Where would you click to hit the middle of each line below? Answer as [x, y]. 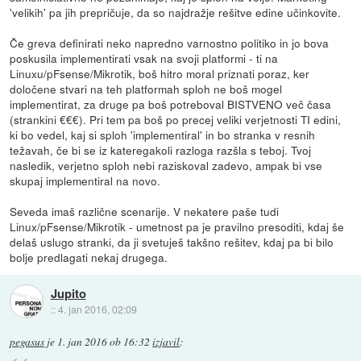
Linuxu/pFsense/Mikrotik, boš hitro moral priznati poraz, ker [160, 73]
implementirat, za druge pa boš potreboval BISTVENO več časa [171, 104]
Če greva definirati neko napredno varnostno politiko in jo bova [170, 42]
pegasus [27, 341]
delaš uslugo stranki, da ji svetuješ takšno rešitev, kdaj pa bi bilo [172, 241]
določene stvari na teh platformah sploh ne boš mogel [146, 88]
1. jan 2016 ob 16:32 [104, 341]
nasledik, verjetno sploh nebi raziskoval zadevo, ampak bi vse [166, 165]
